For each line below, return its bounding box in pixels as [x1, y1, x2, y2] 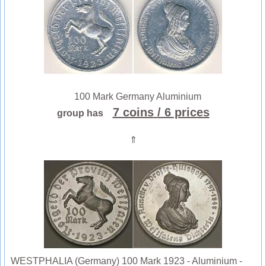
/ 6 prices [157, 106, 210, 119]
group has [56, 108, 110, 119]
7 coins [112, 106, 154, 119]
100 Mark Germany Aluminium [65, 91, 201, 102]
